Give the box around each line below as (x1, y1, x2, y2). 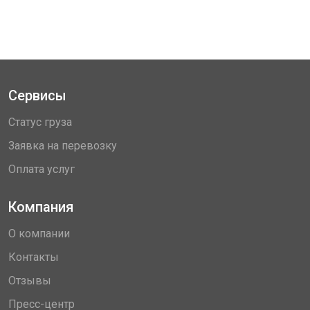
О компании (8, 227, 70, 240)
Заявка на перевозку (8, 139, 117, 152)
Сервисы (8, 87, 66, 104)
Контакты (8, 250, 59, 264)
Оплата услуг (8, 163, 75, 176)
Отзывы (8, 274, 51, 287)
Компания (8, 199, 73, 215)
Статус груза (8, 116, 72, 129)
